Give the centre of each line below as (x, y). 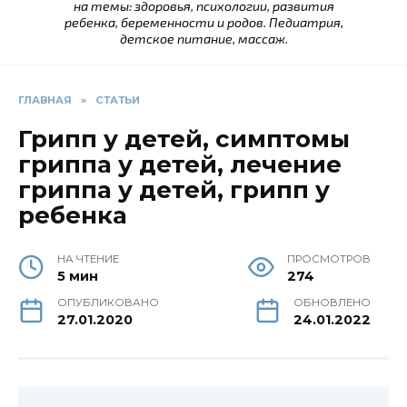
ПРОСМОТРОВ (329, 259)
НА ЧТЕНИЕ (89, 259)
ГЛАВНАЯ (45, 100)
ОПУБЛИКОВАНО (109, 303)
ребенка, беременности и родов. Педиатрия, (203, 23)
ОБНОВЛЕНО (332, 303)
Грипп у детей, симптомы (184, 139)
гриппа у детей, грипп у (174, 190)
